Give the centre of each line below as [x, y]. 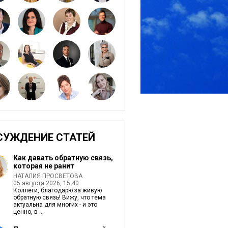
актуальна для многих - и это [55, 205]
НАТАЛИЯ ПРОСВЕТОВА [48, 176]
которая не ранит [44, 166]
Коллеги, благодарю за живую [57, 190]
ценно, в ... [28, 212]
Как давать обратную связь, [63, 158]
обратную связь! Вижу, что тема [59, 197]
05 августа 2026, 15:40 [46, 183]
